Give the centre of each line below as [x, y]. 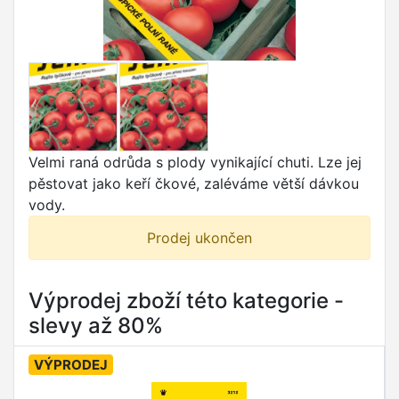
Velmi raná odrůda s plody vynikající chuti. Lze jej [195, 163]
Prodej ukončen [199, 238]
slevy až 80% [96, 326]
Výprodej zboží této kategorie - [186, 301]
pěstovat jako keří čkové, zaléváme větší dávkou [194, 184]
